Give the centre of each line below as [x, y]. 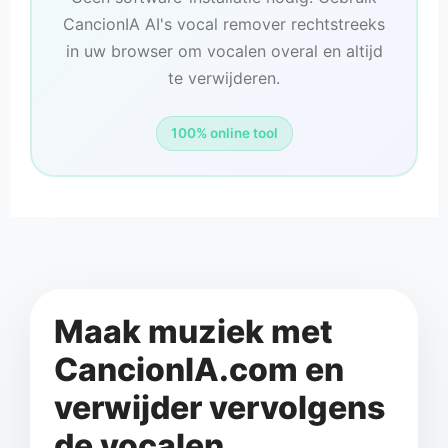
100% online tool [224, 133]
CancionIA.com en [199, 370]
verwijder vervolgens [219, 408]
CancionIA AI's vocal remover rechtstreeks [224, 24]
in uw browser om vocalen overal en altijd [224, 51]
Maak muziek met [193, 332]
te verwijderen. [224, 78]
